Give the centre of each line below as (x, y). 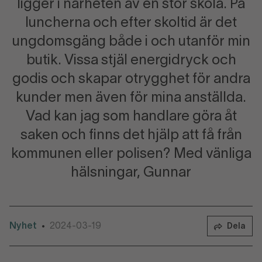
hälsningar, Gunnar (131, 173)
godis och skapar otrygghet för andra (131, 80)
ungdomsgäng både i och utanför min (131, 42)
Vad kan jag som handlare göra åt (131, 117)
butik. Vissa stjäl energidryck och (131, 61)
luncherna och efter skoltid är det (131, 23)
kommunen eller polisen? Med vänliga (131, 154)
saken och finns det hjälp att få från (131, 136)
